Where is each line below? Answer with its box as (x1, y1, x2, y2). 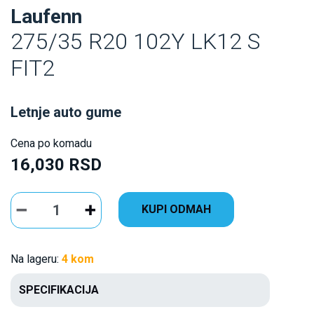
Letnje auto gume (11, 104, 121, 121)
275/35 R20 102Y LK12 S (11, 28, 260, 55)
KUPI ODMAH (142, 203, 211, 217)
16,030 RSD (11, 155, 102, 175)
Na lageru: (11, 252, 62, 266)
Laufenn (11, 5, 82, 29)
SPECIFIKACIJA (19, 283, 99, 297)
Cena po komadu (11, 137, 92, 151)
